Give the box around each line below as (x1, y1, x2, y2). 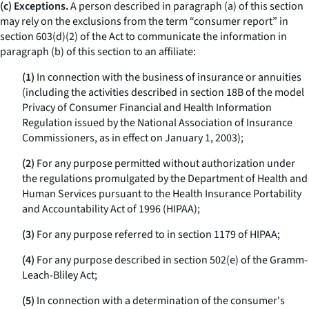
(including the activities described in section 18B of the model (22, 85, 304, 100)
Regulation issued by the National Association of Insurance (22, 115, 292, 130)
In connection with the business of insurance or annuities (34, 70, 301, 85)
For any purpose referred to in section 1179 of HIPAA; (34, 227, 280, 242)
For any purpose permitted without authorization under (34, 156, 295, 171)
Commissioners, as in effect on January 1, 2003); (22, 130, 243, 146)
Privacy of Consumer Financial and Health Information (22, 100, 272, 115)
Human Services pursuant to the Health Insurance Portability (22, 186, 301, 201)
